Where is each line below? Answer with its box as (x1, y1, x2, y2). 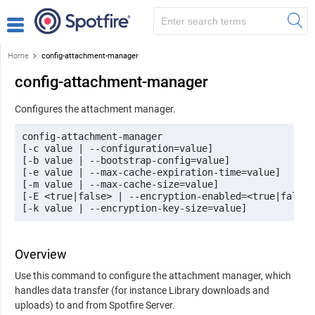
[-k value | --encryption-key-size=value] (22, 202, 247, 214)
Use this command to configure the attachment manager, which (15, 269, 291, 281)
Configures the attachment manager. (15, 103, 176, 115)
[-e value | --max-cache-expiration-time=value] (22, 166, 286, 178)
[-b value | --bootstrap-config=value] (22, 154, 230, 166)
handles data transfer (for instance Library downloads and (15, 284, 269, 296)
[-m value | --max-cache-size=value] (22, 178, 224, 190)
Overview (15, 246, 67, 262)
